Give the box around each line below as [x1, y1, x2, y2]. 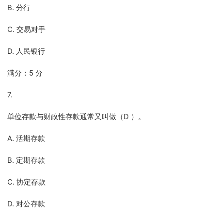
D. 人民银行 [7, 46, 45, 56]
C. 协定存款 [7, 177, 46, 186]
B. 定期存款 [7, 155, 45, 165]
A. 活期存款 [7, 134, 45, 143]
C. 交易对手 [7, 25, 46, 34]
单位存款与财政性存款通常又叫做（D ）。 [7, 112, 145, 121]
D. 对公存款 [7, 199, 45, 208]
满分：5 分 [7, 68, 43, 77]
